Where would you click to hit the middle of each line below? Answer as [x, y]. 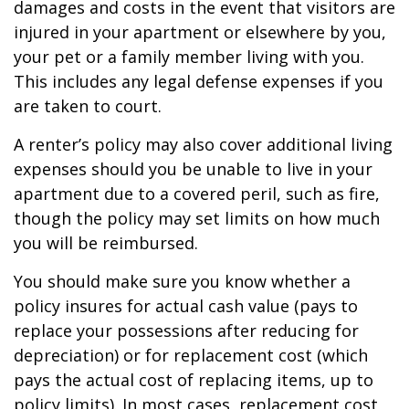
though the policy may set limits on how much [197, 218]
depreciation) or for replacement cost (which [191, 355]
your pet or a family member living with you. [189, 57]
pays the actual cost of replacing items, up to [194, 380]
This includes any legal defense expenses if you [199, 81]
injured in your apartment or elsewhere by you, [200, 32]
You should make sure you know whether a [182, 281]
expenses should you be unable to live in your [193, 169]
